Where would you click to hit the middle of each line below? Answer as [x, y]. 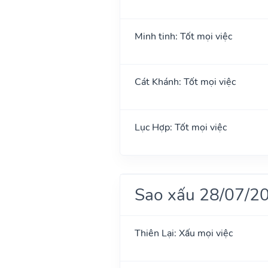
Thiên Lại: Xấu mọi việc [183, 233]
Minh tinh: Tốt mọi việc [183, 36]
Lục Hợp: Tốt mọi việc [180, 127]
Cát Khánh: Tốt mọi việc [185, 82]
